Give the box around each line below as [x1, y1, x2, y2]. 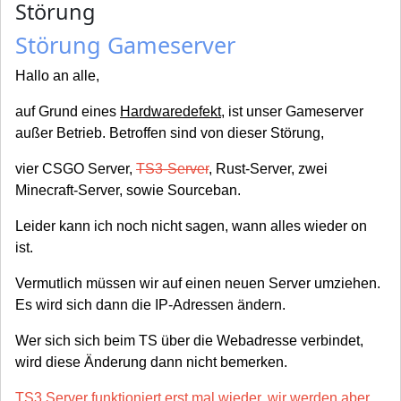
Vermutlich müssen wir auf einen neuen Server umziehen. [15, 276, 380, 292]
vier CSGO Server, [15, 161, 136, 177]
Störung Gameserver [15, 30, 235, 61]
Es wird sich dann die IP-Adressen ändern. [15, 297, 286, 313]
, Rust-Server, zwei [209, 161, 328, 177]
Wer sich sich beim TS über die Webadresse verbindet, [15, 333, 363, 349]
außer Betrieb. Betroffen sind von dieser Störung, [15, 125, 324, 141]
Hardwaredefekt [120, 104, 221, 120]
